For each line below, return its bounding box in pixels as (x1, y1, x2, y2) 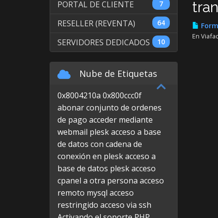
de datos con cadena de (57, 139, 142, 149)
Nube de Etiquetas (74, 68, 157, 79)
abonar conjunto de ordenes (57, 102, 162, 113)
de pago (57, 114, 87, 125)
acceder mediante (89, 114, 153, 125)
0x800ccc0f (103, 90, 142, 101)
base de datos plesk (57, 163, 129, 174)
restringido (57, 200, 98, 210)
